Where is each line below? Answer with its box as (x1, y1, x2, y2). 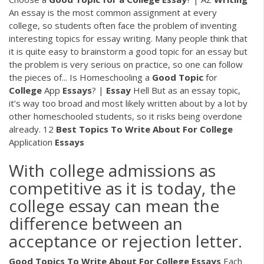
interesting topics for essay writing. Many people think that (9, 32, 247, 44)
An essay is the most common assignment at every (9, 6, 217, 18)
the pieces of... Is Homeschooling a (9, 71, 152, 83)
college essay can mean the (9, 194, 219, 217)
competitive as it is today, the (9, 177, 236, 200)
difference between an (9, 212, 183, 235)
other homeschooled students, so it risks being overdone (9, 110, 242, 122)
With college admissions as (9, 159, 216, 182)
